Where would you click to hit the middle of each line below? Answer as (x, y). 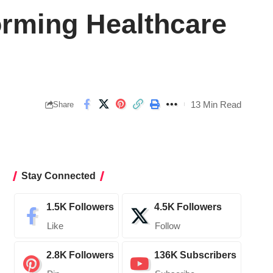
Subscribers (208, 255)
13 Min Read (216, 104)
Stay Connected (58, 176)
